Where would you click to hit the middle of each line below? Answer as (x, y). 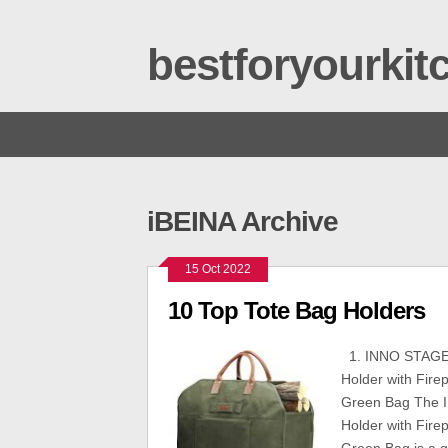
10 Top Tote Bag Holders (296, 310)
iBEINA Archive (242, 221)
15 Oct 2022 (218, 269)
